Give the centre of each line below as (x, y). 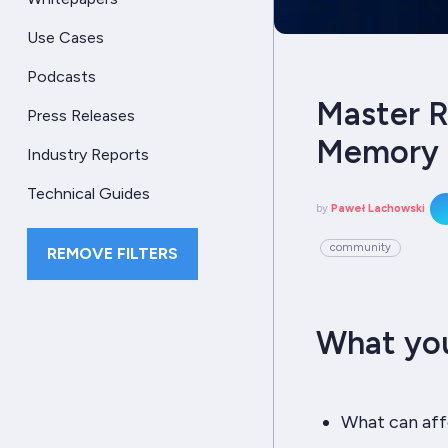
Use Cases (65, 38)
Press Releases (81, 116)
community (360, 247)
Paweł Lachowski (377, 208)
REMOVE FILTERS (112, 253)
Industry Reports (88, 154)
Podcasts (61, 77)
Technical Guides (88, 193)
